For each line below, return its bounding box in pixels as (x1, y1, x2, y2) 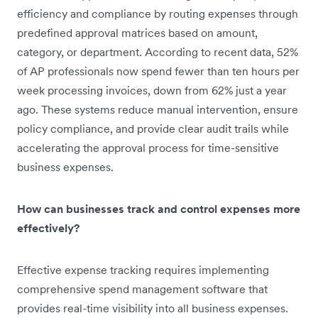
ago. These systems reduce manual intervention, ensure (17, 102, 298, 116)
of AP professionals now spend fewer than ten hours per (17, 63, 300, 78)
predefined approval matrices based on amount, (17, 25, 258, 40)
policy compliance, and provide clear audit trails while (17, 121, 289, 136)
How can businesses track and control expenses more (17, 201, 300, 216)
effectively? (17, 220, 79, 235)
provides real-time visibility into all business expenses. (17, 300, 288, 315)
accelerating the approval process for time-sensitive (17, 140, 279, 155)
